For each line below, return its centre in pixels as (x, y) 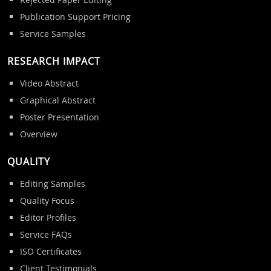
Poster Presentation (59, 117)
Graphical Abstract (57, 100)
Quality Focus (47, 200)
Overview (38, 134)
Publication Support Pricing (75, 16)
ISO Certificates (51, 251)
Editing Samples (52, 183)
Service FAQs (46, 234)
